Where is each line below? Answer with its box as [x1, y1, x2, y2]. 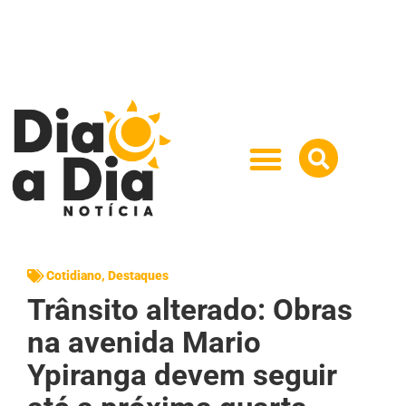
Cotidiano [46, 267, 101, 283]
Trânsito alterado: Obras [27, 291, 353, 327]
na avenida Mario [27, 324, 261, 360]
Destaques [108, 267, 169, 283]
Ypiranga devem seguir [27, 356, 337, 392]
